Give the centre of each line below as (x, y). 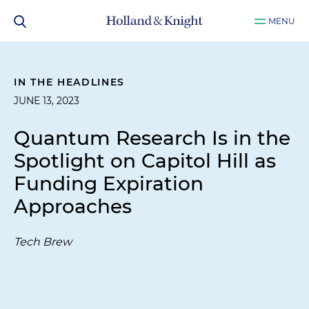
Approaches (73, 206)
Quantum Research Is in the (152, 138)
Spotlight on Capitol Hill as (145, 161)
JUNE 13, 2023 (47, 101)
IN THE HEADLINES (70, 82)
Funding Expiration (109, 183)
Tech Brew (43, 242)
